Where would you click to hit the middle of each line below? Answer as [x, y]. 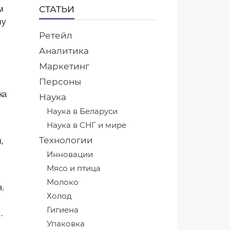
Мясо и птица [74, 168]
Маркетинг [64, 66]
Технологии [66, 140]
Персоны [60, 81]
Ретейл [56, 35]
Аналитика [64, 51]
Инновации [70, 154]
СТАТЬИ [57, 9]
